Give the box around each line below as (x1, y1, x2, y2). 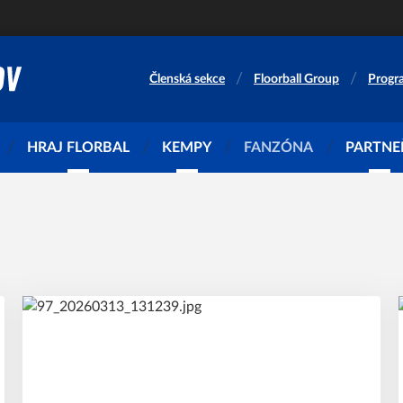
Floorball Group (254, 73, 339, 85)
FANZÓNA (244, 140, 313, 155)
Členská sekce (149, 73, 225, 85)
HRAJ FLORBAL (27, 140, 130, 155)
